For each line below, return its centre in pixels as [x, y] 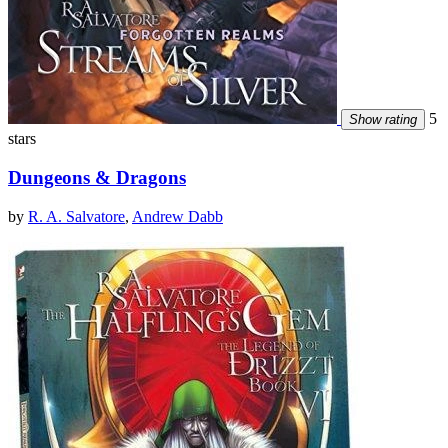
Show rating [383, 120]
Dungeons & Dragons [97, 177]
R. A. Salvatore [76, 216]
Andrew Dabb [177, 216]
